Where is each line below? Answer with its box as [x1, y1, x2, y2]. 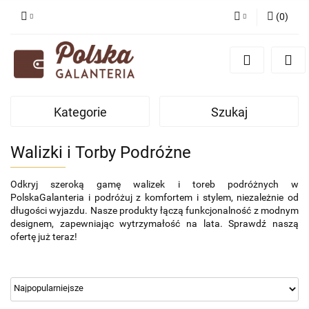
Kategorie [53, 105, 107, 120]
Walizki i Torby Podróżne [10, 143, 191, 163]
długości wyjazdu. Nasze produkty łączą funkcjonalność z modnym [10, 205, 299, 217]
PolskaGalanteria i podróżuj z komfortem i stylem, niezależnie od [10, 192, 299, 203]
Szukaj [210, 105, 248, 120]
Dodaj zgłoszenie [174, 88, 246, 99]
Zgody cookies [185, 108, 246, 119]
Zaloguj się [201, 48, 246, 59]
